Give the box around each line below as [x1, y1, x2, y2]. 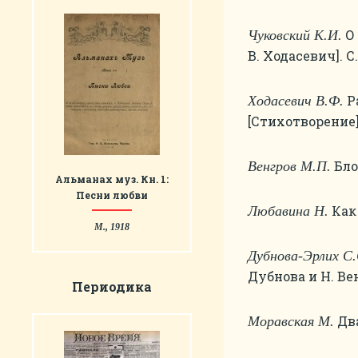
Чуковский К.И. [248, 27, 342, 43]
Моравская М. [248, 313, 334, 329]
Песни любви [76, 189, 148, 201]
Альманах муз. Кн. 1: [55, 173, 169, 185]
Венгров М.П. [248, 158, 331, 174]
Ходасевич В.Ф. [248, 93, 344, 109]
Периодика [72, 278, 152, 295]
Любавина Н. [248, 203, 328, 219]
